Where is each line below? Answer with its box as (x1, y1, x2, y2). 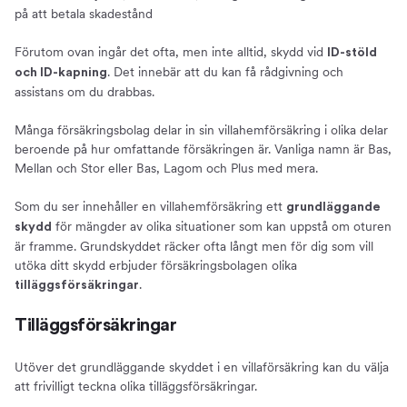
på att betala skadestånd (15, 6, 153, 22)
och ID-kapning (15, 66, 107, 80)
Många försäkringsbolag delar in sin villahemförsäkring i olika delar (15, 123, 388, 138)
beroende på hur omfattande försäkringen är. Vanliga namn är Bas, (15, 142, 392, 157)
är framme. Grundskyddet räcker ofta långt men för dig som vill (15, 239, 373, 254)
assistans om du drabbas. (15, 84, 154, 100)
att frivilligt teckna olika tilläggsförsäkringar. (15, 379, 257, 394)
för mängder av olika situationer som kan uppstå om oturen (52, 219, 392, 234)
